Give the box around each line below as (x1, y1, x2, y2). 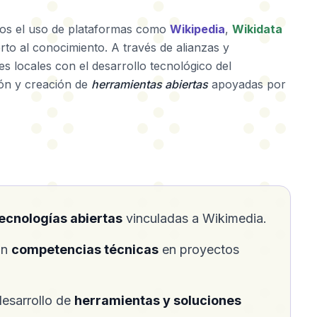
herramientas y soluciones (74, 293, 241, 308)
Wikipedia (170, 22, 225, 36)
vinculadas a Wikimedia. (122, 211, 267, 226)
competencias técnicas (11, 242, 158, 257)
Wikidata (232, 22, 282, 36)
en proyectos (158, 242, 239, 257)
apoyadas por (208, 77, 286, 91)
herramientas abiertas (91, 77, 208, 91)
